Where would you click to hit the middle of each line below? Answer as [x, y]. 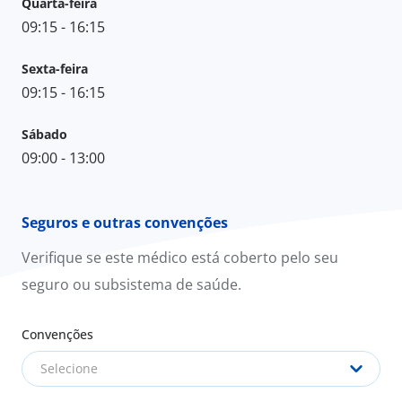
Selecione [69, 368]
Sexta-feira [55, 68]
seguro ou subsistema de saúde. [131, 284]
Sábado [44, 134]
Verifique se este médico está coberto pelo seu [180, 257]
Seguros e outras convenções [125, 222]
